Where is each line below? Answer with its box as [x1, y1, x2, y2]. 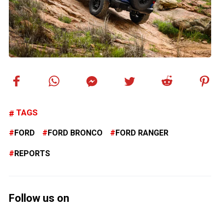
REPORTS [14, 149, 50, 159]
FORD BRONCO [48, 128, 103, 138]
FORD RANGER [115, 128, 168, 138]
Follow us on [9, 192, 69, 205]
